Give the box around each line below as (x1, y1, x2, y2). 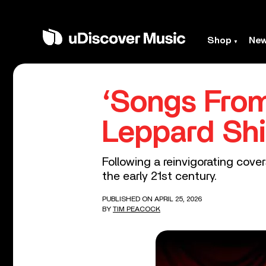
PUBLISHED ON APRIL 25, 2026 (102, 195, 202, 202)
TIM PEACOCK (113, 205, 160, 213)
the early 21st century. (102, 170, 217, 182)
